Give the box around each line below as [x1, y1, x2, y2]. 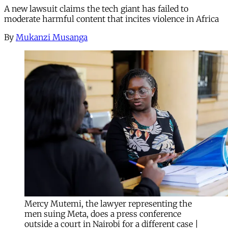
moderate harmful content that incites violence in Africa [4, 13, 219, 24]
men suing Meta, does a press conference [24, 208, 181, 219]
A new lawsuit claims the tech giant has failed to [4, 3, 188, 14]
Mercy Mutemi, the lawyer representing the [24, 198, 192, 209]
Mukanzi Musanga [16, 32, 88, 42]
